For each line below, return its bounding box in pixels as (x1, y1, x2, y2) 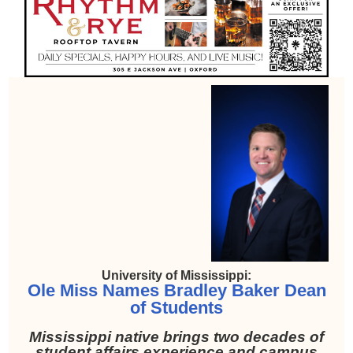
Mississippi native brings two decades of (29, 329, 324, 345)
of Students (130, 298, 223, 318)
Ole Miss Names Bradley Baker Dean (27, 281, 326, 300)
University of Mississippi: (102, 269, 251, 282)
